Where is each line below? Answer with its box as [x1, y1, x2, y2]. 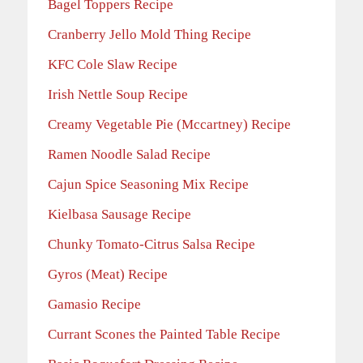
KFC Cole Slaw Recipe [48, 57, 177, 73]
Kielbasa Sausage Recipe [48, 207, 191, 223]
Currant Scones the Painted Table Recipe [48, 327, 280, 343]
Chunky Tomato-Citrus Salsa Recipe [48, 237, 255, 253]
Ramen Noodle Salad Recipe [48, 147, 211, 163]
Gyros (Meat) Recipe [48, 267, 168, 283]
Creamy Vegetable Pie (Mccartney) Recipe [48, 117, 291, 133]
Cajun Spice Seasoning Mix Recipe [48, 177, 249, 193]
